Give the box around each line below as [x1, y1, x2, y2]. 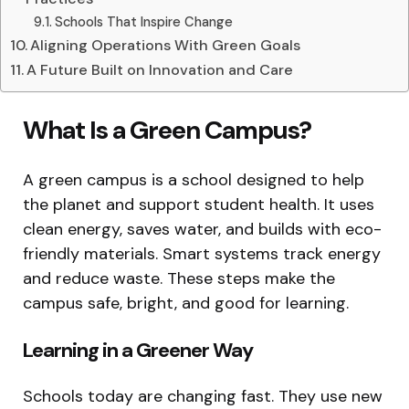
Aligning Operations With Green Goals [30, 35, 301, 55]
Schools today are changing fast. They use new [23, 384, 383, 407]
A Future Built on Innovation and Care [26, 59, 294, 79]
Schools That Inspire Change [54, 12, 233, 31]
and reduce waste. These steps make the [23, 267, 335, 289]
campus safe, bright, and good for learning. [23, 291, 349, 314]
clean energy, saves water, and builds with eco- [23, 217, 382, 240]
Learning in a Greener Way [23, 336, 253, 363]
